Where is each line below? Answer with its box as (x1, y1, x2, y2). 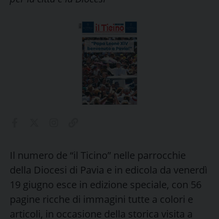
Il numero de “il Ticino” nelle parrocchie (10, 148, 186, 162)
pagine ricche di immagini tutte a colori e (10, 192, 193, 206)
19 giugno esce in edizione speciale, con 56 (10, 177, 201, 191)
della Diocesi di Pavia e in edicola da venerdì (10, 163, 207, 176)
